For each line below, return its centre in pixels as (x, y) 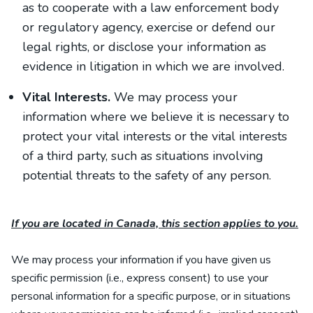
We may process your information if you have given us (141, 260)
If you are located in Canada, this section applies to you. (155, 224)
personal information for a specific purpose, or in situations (151, 296)
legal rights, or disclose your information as (144, 47)
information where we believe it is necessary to (156, 117)
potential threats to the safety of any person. (147, 175)
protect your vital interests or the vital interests (155, 136)
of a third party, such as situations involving (143, 156)
